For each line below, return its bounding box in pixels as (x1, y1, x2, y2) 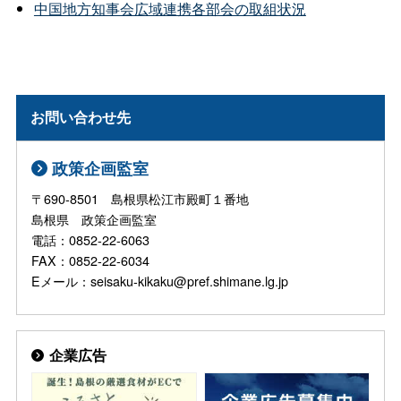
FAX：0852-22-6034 (31, 250, 150, 269)
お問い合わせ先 (30, 107, 132, 128)
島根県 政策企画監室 (31, 209, 158, 228)
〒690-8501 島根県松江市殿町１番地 (31, 188, 250, 208)
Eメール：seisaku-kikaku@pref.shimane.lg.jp (31, 270, 289, 290)
